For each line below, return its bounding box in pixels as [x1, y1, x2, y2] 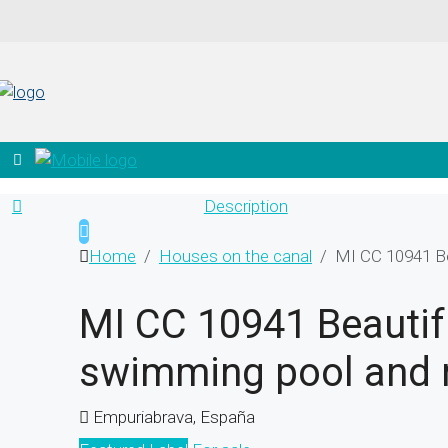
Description [203, 195, 288, 216]
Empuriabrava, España [93, 406, 255, 427]
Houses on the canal [159, 245, 312, 266]
